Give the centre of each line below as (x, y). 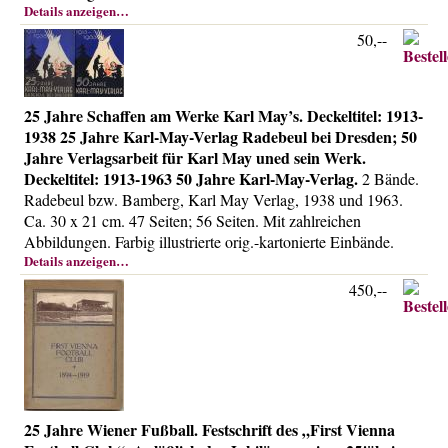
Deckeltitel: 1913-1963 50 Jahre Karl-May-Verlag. (191, 178)
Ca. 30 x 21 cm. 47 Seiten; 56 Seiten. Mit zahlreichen (192, 220)
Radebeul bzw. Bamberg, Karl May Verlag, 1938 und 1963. (213, 199)
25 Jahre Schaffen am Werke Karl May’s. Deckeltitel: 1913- (223, 115)
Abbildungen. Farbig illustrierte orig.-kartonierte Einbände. (209, 241)
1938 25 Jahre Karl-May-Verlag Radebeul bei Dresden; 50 (220, 136)
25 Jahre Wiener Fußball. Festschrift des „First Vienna (209, 429)
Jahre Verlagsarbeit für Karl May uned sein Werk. (195, 157)
